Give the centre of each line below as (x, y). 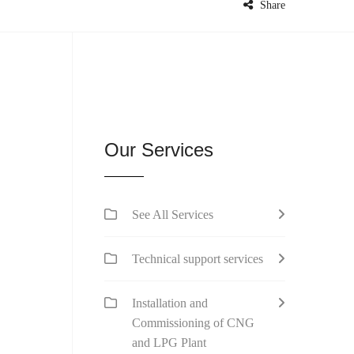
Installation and (170, 303)
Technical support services (198, 259)
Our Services (159, 150)
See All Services (173, 215)
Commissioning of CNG (193, 323)
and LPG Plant (169, 343)
